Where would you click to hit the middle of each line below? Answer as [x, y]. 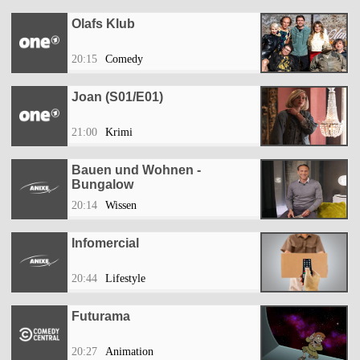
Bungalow [102, 185]
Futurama [101, 317]
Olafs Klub [103, 24]
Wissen [121, 206]
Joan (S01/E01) [117, 97]
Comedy [124, 59]
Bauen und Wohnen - [136, 170]
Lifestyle [125, 279]
